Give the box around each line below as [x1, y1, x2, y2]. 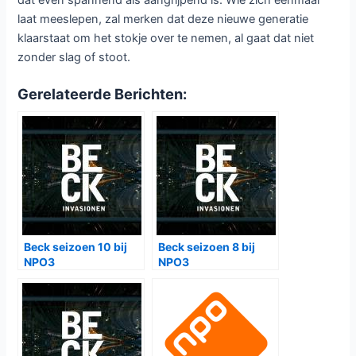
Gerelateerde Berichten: [17, 84, 188, 103]
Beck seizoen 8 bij [158, 239, 256, 253]
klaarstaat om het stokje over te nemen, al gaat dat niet [17, 30, 315, 45]
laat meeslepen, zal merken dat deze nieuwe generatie [17, 11, 309, 26]
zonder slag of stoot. [17, 49, 131, 64]
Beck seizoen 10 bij [24, 239, 128, 253]
